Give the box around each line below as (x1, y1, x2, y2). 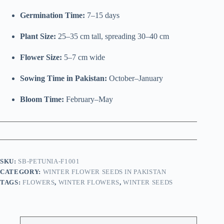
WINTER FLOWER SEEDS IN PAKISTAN (42, 168, 166, 176)
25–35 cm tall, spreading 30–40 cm (56, 32, 169, 41)
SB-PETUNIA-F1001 (18, 157, 80, 165)
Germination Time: (20, 11, 85, 20)
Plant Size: (20, 32, 56, 41)
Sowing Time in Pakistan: (20, 74, 107, 83)
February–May (64, 95, 113, 104)
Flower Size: (20, 53, 62, 62)
